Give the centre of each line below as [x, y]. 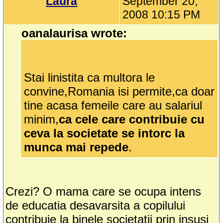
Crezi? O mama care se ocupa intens [104, 192]
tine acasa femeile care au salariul [113, 106]
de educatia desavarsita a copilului [96, 206]
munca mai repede [76, 147]
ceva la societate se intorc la [105, 133]
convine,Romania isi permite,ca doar [119, 92]
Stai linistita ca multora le [90, 78]
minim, [42, 119]
